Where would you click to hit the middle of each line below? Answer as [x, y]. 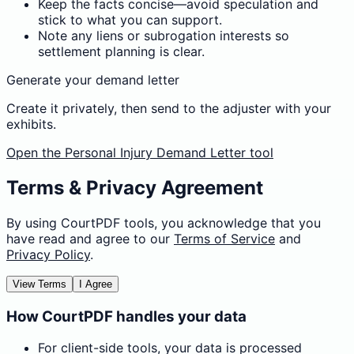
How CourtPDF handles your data [126, 316]
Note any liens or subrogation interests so [164, 36]
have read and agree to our [88, 238]
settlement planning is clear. [121, 52]
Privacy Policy [48, 254]
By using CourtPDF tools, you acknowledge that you [164, 222]
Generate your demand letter [93, 80]
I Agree [96, 284]
